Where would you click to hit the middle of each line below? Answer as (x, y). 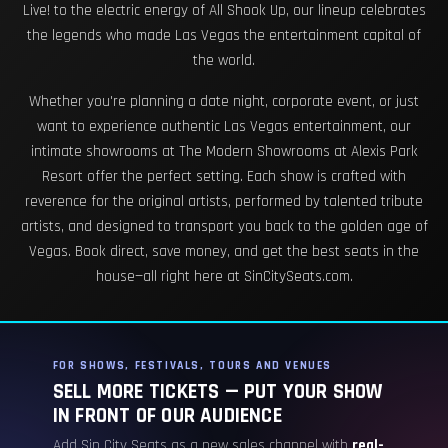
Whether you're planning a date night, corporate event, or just (224, 101)
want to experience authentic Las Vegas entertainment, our (224, 126)
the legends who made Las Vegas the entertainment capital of (224, 35)
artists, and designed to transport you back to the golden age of (224, 226)
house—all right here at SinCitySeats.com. (224, 276)
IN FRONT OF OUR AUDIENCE (167, 416)
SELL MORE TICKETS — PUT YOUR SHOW (217, 392)
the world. (224, 60)
